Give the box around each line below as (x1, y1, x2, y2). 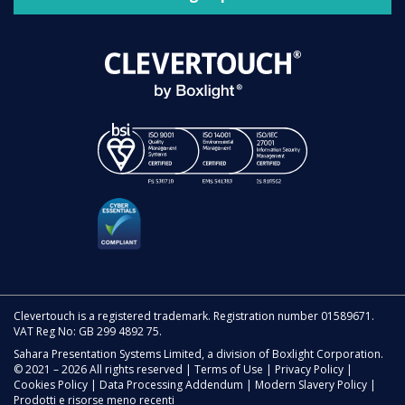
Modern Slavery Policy (255, 377, 367, 393)
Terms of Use (194, 362, 263, 378)
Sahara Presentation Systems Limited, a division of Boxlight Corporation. (14, 346, 383, 363)
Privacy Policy (275, 362, 344, 378)
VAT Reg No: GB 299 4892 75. (14, 324, 162, 340)
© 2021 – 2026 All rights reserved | (14, 362, 194, 378)
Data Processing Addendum (99, 377, 243, 393)
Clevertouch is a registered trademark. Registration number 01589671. (14, 308, 374, 325)
